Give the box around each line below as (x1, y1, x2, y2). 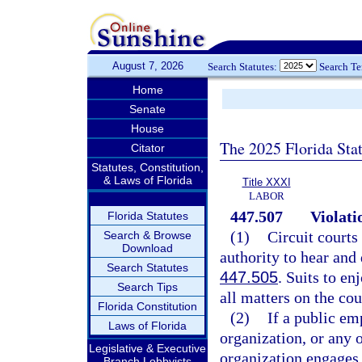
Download (122, 242, 173, 255)
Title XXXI (242, 176, 291, 188)
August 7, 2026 (112, 60, 183, 72)
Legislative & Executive (89, 342, 206, 355)
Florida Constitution (98, 300, 197, 313)
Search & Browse (103, 229, 192, 242)
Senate (129, 103, 166, 116)
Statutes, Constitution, (91, 161, 204, 174)
